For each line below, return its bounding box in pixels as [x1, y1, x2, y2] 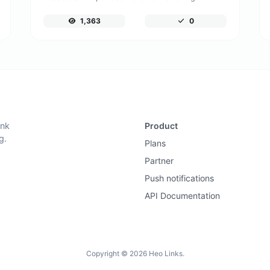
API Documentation [145, 190, 220, 201]
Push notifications [145, 173, 214, 184]
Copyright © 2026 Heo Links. [86, 249, 184, 259]
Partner [145, 155, 174, 166]
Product [145, 121, 178, 131]
